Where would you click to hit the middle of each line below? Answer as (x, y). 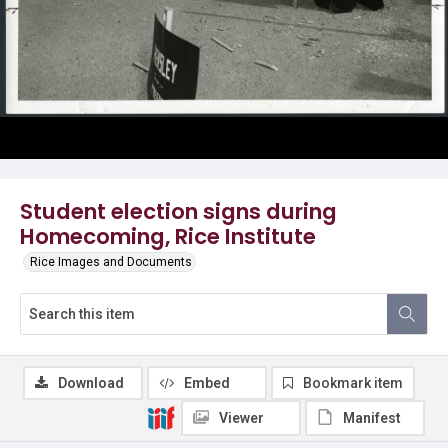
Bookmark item (353, 383)
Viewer (241, 418)
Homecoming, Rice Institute (168, 236)
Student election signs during (178, 211)
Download (91, 383)
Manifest (372, 418)
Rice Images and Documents (111, 262)
